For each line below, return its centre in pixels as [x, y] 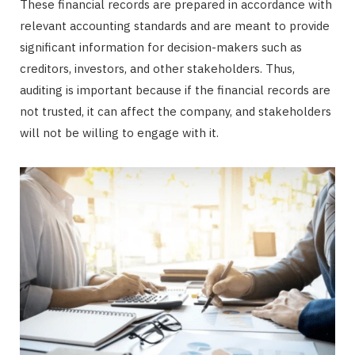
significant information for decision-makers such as [161, 48]
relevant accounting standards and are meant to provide [175, 26]
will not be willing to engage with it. [121, 133]
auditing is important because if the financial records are [175, 90]
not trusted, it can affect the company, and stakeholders [176, 112]
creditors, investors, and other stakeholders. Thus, [157, 69]
